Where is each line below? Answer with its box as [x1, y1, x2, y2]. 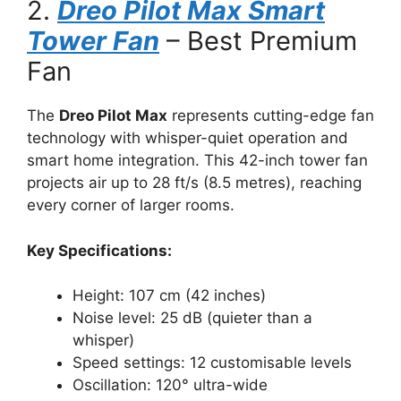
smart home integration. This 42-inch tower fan [27, 151, 368, 169]
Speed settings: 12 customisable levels [73, 354, 352, 371]
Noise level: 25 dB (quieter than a [73, 309, 312, 327]
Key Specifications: [27, 241, 172, 260]
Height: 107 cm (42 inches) [73, 286, 266, 304]
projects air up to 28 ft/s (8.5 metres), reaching [27, 174, 362, 192]
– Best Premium [159, 25, 357, 56]
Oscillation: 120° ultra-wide [73, 376, 268, 394]
